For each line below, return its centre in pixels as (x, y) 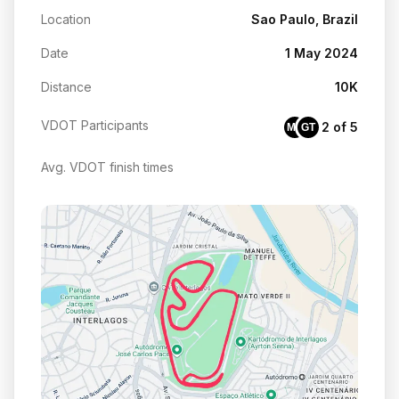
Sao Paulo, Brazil (305, 19)
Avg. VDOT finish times (107, 167)
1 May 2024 (322, 53)
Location (66, 19)
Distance (66, 86)
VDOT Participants (95, 125)
